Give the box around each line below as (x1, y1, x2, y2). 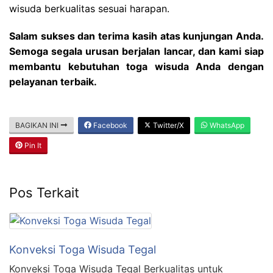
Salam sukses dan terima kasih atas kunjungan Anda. (9, 29, 264, 42)
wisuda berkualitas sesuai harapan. (9, 2, 169, 15)
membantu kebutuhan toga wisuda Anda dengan (9, 60, 264, 73)
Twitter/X (151, 120, 184, 130)
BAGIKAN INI (15, 120, 60, 130)
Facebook (91, 120, 127, 130)
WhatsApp (208, 120, 244, 130)
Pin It (23, 140, 41, 150)
